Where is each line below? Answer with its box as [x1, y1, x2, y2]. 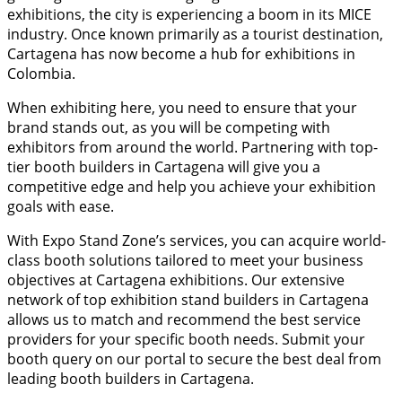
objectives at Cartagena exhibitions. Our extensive [7, 270, 345, 291]
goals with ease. [7, 197, 114, 217]
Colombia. [7, 64, 75, 84]
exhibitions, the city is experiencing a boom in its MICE [7, 4, 371, 25]
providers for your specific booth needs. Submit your [7, 329, 365, 350]
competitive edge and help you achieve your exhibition [7, 177, 376, 197]
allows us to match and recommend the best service [7, 310, 361, 330]
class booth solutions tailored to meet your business [7, 250, 363, 271]
